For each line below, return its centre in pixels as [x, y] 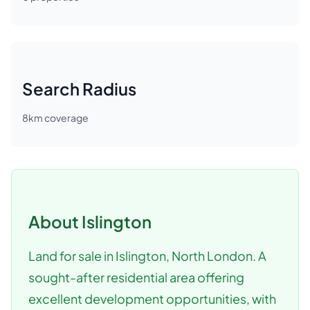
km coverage [58, 118]
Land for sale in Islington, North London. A [147, 256]
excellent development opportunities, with [152, 299]
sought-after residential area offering [136, 277]
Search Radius [79, 89]
